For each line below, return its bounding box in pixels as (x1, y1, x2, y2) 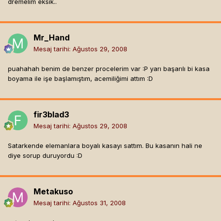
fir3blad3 (34, 110, 69, 120)
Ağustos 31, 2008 (73, 199, 126, 207)
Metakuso (34, 186, 73, 197)
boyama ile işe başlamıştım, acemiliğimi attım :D (8, 74, 153, 83)
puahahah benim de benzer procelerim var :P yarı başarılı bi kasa (8, 65, 210, 73)
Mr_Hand (34, 33, 70, 43)
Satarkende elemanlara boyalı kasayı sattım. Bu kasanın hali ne (8, 142, 202, 150)
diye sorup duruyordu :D (8, 151, 82, 160)
